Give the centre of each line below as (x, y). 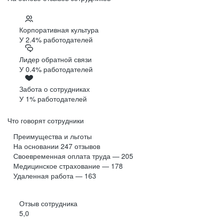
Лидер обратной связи (55, 59)
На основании (37, 146)
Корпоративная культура (59, 30)
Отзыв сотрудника (48, 203)
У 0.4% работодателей (56, 69)
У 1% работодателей (53, 99)
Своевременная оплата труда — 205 (73, 156)
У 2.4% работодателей (56, 40)
